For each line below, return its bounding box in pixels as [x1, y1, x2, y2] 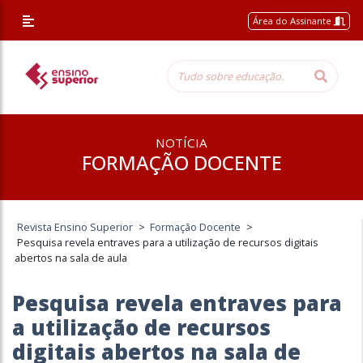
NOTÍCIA [156, 135, 207, 151]
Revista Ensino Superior [17, 220, 134, 234]
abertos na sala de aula [15, 250, 128, 265]
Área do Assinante [253, 15, 335, 27]
